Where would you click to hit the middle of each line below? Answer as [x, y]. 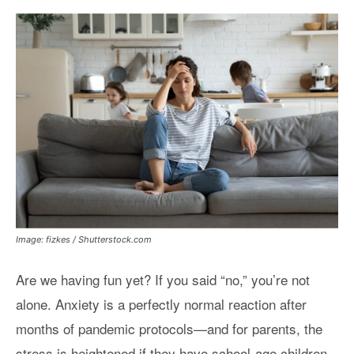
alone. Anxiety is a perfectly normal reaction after [161, 304]
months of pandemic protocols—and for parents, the [169, 328]
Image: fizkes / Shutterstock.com [84, 239]
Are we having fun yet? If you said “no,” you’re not [163, 279]
